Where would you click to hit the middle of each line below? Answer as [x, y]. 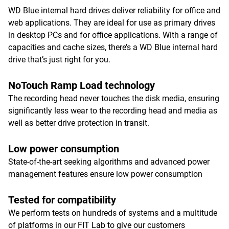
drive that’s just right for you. [59, 60]
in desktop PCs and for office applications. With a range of [113, 35]
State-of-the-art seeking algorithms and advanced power [109, 162]
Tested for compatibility [62, 200]
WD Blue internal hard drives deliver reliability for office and [114, 10]
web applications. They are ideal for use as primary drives [112, 23]
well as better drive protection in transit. [79, 123]
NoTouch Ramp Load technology [82, 85]
